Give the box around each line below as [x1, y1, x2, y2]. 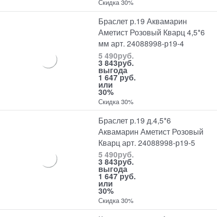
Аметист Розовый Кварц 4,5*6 [98, 27, 205, 38]
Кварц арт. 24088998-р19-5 [98, 137, 196, 148]
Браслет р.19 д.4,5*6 [98, 114, 171, 125]
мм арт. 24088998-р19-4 [98, 38, 185, 49]
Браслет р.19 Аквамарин [98, 15, 187, 27]
